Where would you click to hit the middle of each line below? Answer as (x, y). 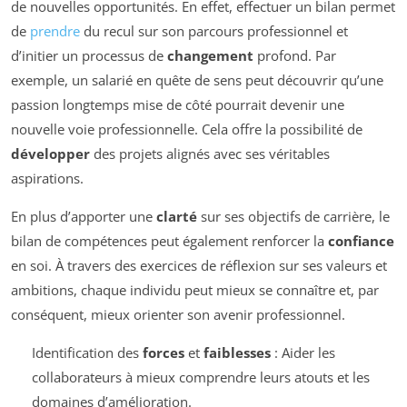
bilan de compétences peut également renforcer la (169, 240)
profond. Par (295, 55)
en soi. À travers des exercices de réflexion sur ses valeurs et (199, 265)
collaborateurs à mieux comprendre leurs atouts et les (200, 377)
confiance (361, 240)
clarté (177, 216)
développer (50, 153)
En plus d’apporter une (84, 216)
